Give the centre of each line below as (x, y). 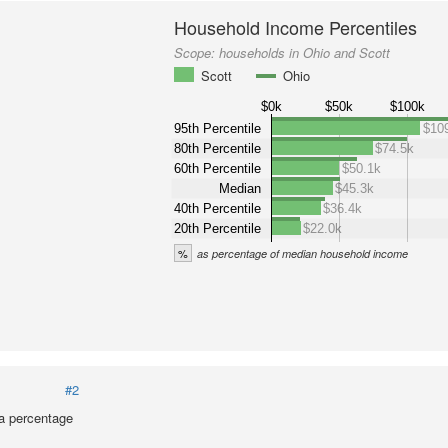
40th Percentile (218, 208)
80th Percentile (218, 148)
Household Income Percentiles (296, 27)
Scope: (197, 52)
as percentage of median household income (303, 253)
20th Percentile (218, 228)
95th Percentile (218, 128)
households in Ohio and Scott (305, 52)
